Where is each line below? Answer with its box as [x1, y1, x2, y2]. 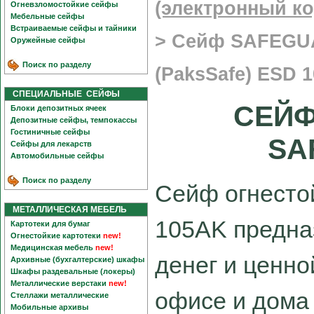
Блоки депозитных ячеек [11, 104, 107, 112]
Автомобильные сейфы [11, 151, 104, 160]
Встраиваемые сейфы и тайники [11, 24, 137, 32]
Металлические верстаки [11, 279, 107, 287]
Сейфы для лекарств [11, 139, 92, 148]
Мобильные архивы [11, 303, 88, 311]
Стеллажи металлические [11, 291, 109, 299]
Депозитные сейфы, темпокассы [11, 116, 137, 124]
